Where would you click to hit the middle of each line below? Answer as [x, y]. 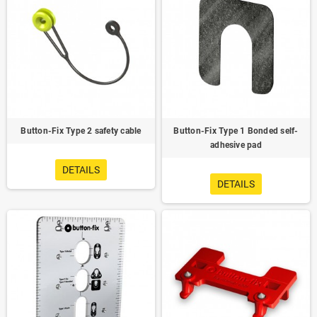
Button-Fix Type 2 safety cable [81, 131]
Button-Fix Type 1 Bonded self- [236, 131]
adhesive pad [236, 145]
